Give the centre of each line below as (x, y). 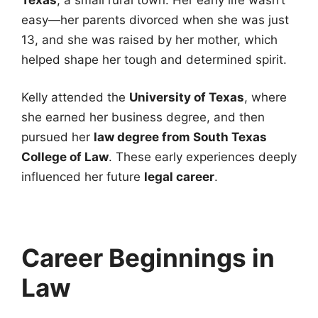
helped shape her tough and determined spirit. (154, 59)
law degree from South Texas (180, 137)
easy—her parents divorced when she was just (155, 20)
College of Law (65, 157)
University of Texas (187, 98)
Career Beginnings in (148, 258)
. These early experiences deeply (203, 157)
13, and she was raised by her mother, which (149, 39)
